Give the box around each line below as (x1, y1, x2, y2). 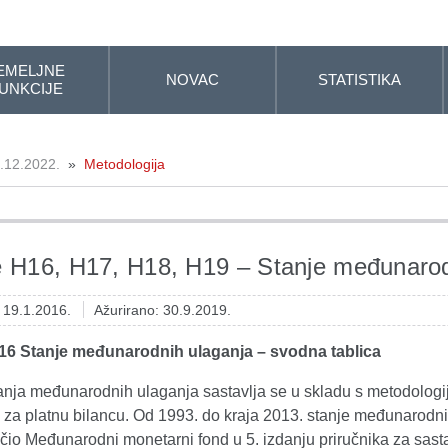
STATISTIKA (318, 71, 402, 88)
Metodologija (84, 156, 165, 172)
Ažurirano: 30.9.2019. (94, 302, 231, 318)
